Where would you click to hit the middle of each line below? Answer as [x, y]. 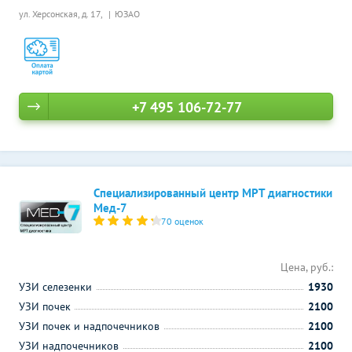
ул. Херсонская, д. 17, [62, 14]
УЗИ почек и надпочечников [89, 326]
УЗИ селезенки [55, 287]
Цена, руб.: [307, 267]
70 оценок [183, 221]
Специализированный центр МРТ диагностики [213, 193]
